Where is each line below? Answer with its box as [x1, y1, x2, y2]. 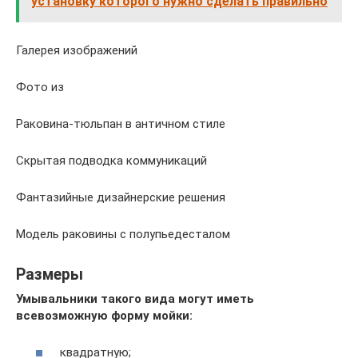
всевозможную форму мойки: [16, 308, 193, 323]
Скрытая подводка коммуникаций [16, 153, 207, 168]
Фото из [16, 79, 64, 94]
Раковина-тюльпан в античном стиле [16, 116, 225, 131]
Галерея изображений [16, 42, 137, 58]
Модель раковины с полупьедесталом [16, 226, 230, 241]
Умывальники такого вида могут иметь [16, 291, 254, 306]
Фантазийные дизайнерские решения [16, 189, 225, 205]
